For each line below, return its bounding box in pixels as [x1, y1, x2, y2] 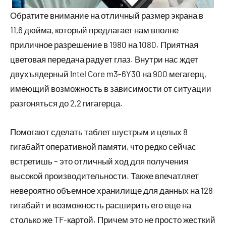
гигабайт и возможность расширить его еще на [10, 200, 191, 210]
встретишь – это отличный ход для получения [10, 156, 188, 166]
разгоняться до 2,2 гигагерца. [10, 98, 123, 108]
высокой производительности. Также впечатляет [10, 171, 199, 181]
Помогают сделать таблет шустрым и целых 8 [10, 127, 188, 137]
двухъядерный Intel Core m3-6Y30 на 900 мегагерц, [10, 69, 206, 79]
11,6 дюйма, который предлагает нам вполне [10, 25, 179, 35]
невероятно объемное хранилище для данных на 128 [10, 185, 213, 195]
